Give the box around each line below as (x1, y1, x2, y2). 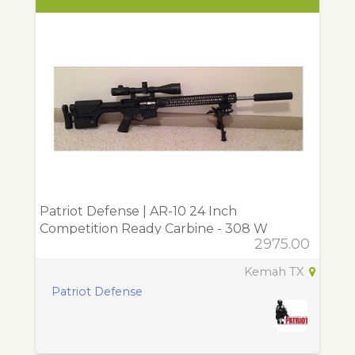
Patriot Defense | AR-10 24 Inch (40, 203, 237, 219)
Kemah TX (244, 264, 307, 279)
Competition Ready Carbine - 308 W (40, 220, 268, 236)
